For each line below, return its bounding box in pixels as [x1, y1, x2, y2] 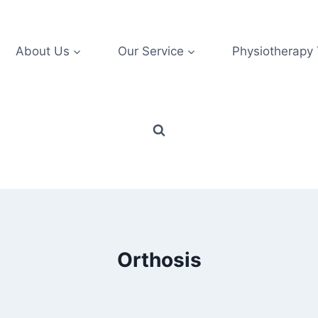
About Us [15, 43, 70, 58]
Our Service [117, 43, 184, 58]
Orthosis [116, 248, 202, 273]
